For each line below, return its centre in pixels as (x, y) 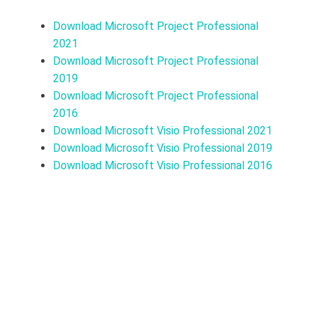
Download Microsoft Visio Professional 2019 (163, 148)
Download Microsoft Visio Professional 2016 (163, 166)
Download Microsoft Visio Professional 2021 (163, 131)
